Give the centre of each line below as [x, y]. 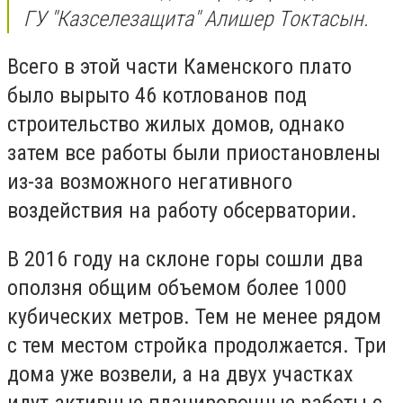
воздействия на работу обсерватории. [182, 211]
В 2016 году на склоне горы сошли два [185, 259]
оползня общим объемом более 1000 [177, 287]
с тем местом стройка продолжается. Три [197, 345]
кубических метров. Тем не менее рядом [194, 316]
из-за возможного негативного [150, 182]
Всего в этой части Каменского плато [179, 67]
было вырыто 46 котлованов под [157, 96]
